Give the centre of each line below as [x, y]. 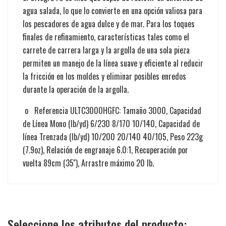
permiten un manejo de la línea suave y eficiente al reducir [113, 63]
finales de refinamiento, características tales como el [106, 37]
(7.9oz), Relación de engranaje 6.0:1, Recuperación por [105, 150]
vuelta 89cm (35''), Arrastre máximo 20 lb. [88, 163]
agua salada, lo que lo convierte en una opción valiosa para [112, 10]
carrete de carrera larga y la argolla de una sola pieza [106, 50]
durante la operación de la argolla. [76, 89]
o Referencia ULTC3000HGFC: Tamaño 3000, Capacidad [112, 110]
